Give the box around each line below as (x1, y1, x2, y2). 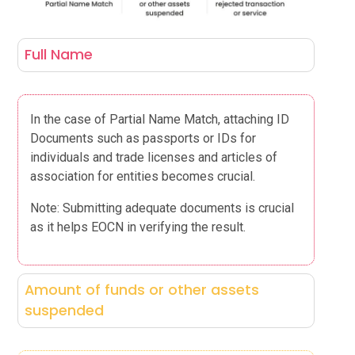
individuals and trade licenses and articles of (30, 149, 278, 165)
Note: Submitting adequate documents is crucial (30, 200, 295, 216)
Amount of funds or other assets (24, 280, 259, 300)
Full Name (24, 44, 93, 65)
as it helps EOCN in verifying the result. (30, 219, 246, 235)
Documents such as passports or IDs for (30, 130, 257, 146)
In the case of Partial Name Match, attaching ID (30, 111, 290, 127)
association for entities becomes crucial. (30, 168, 256, 184)
